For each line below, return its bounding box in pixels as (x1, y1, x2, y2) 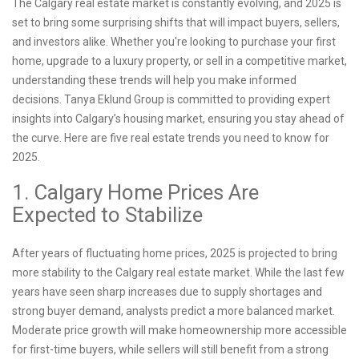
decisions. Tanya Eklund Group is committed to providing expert (12, 93, 330, 107)
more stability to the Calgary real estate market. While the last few (12, 266, 345, 280)
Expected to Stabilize (12, 203, 208, 228)
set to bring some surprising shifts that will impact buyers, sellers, (12, 16, 340, 30)
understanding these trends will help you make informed (12, 74, 296, 87)
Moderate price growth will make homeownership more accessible (12, 324, 347, 337)
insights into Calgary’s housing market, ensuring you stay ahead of (12, 112, 345, 126)
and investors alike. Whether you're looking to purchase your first (12, 35, 336, 49)
